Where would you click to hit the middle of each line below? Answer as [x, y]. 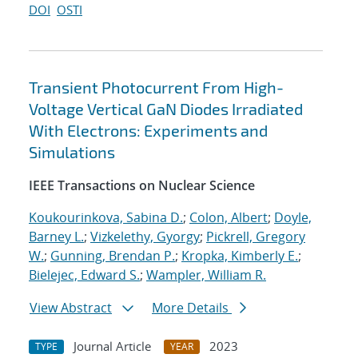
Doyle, [293, 218]
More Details [192, 308]
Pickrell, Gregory [256, 237]
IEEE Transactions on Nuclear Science [142, 186]
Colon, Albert [229, 218]
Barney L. [56, 237]
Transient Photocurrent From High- [156, 88]
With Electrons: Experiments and [148, 131]
